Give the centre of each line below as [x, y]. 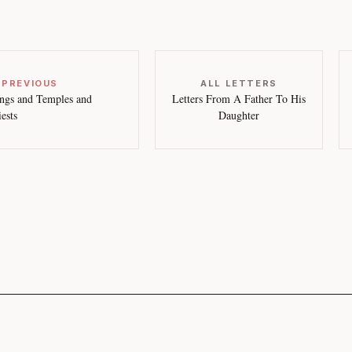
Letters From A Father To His [238, 99]
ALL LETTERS [239, 83]
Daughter [238, 115]
